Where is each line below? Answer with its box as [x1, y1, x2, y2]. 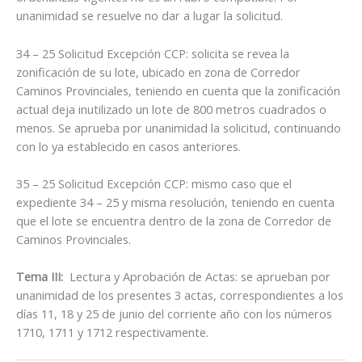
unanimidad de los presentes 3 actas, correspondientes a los [16, 287, 343, 304]
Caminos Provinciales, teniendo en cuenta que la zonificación [16, 82, 340, 99]
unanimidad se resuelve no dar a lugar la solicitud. [16, 7, 283, 24]
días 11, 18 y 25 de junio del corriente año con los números [16, 305, 332, 322]
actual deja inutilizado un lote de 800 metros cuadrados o [16, 100, 326, 117]
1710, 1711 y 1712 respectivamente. [16, 324, 208, 341]
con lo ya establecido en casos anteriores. [16, 137, 241, 154]
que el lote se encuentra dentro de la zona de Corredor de [16, 212, 331, 229]
